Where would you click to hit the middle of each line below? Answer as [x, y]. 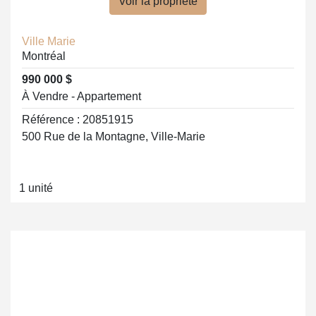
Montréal [44, 56]
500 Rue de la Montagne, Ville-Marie [114, 136]
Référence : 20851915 [78, 120]
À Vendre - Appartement [81, 96]
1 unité [36, 188]
